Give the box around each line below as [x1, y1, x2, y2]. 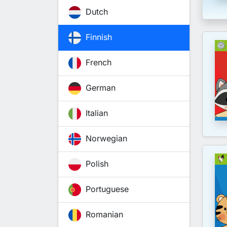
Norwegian [83, 133, 127, 144]
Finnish [83, 32, 112, 43]
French [83, 57, 111, 68]
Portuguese [83, 184, 129, 195]
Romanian [83, 209, 123, 220]
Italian [83, 108, 108, 119]
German [83, 83, 116, 93]
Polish [83, 159, 108, 169]
